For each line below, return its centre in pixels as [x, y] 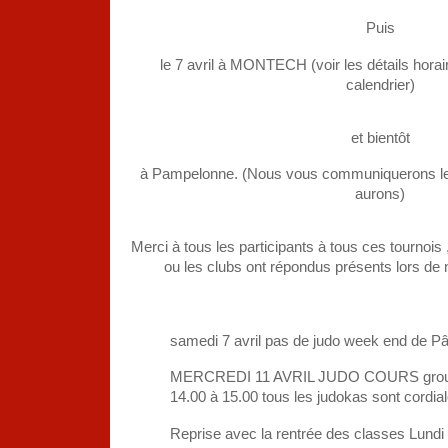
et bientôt [380, 137]
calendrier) [380, 84]
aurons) [380, 194]
